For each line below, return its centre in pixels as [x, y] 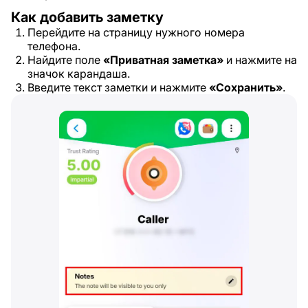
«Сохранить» [246, 87]
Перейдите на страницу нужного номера [136, 32]
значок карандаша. [79, 74]
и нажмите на [260, 60]
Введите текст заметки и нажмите [118, 87]
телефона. [54, 46]
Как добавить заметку [87, 17]
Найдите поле [65, 60]
